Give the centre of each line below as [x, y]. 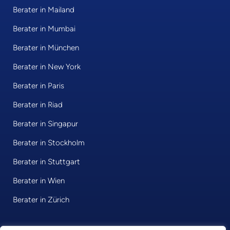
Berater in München [46, 48]
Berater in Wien [39, 181]
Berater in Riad [38, 105]
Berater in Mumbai [44, 29]
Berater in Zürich [41, 200]
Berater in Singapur [45, 124]
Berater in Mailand [44, 10]
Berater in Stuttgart [46, 162]
